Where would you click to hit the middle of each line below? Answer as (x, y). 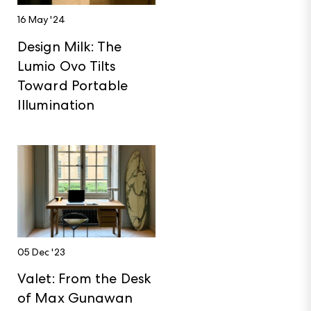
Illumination (56, 104)
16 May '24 (41, 20)
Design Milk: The (70, 46)
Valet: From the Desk (85, 279)
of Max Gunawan (75, 298)
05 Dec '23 (41, 252)
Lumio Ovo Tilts (67, 66)
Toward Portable (73, 85)
